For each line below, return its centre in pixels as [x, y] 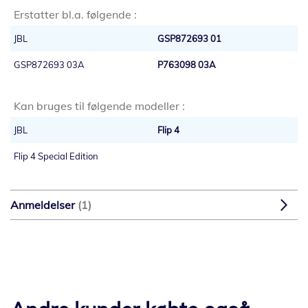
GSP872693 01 [189, 39]
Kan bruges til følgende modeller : [99, 106]
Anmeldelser [44, 205]
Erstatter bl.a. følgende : [75, 15]
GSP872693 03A [49, 65]
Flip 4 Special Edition [56, 156]
